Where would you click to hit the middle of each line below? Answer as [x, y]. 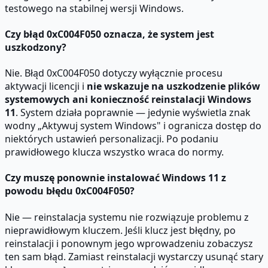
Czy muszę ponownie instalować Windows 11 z [115, 178]
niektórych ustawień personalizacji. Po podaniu [112, 139]
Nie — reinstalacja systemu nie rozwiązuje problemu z [127, 217]
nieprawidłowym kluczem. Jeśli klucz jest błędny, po [120, 230]
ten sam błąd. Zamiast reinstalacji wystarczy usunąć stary [134, 256]
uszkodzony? [36, 47]
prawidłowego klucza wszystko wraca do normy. [114, 152]
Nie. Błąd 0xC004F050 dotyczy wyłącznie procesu [114, 73]
